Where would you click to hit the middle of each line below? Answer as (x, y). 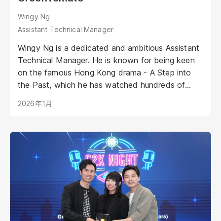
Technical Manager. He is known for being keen (106, 60)
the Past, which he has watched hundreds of (102, 85)
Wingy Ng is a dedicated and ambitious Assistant (109, 48)
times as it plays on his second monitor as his (102, 97)
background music (52, 110)
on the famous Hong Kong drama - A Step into (105, 73)
